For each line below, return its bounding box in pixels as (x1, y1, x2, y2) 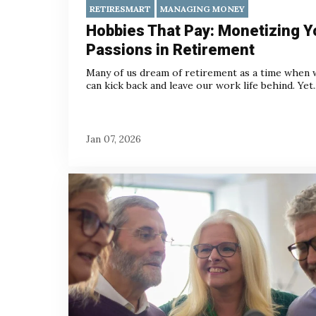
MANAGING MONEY (160, 3, 245, 14)
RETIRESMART (90, 3, 151, 14)
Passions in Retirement (86, 40, 255, 59)
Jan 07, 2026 (86, 133, 141, 146)
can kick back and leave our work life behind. (86, 78, 298, 92)
